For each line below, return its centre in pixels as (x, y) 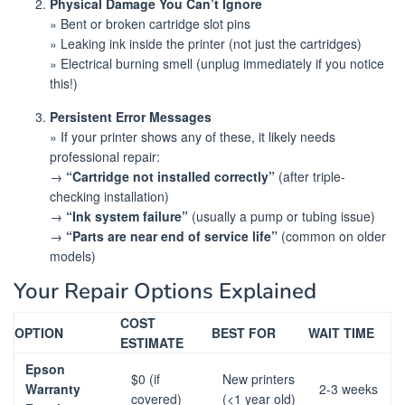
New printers (259, 379)
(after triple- (310, 177)
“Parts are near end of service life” (172, 236)
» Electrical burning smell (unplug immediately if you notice (217, 64)
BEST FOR (244, 333)
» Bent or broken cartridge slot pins (150, 24)
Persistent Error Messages (131, 117)
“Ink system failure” (127, 217)
